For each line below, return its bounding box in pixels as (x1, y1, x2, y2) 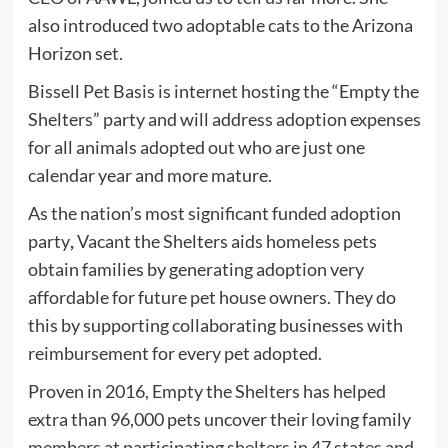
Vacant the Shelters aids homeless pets (76, 230, 377, 252)
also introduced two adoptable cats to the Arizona (27, 14, 413, 36)
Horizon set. (27, 42, 123, 64)
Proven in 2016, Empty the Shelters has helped (27, 380, 386, 402)
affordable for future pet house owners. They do (27, 286, 396, 308)
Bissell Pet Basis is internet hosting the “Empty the (27, 80, 419, 102)
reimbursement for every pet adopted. (27, 342, 322, 364)
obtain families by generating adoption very (27, 258, 364, 280)
